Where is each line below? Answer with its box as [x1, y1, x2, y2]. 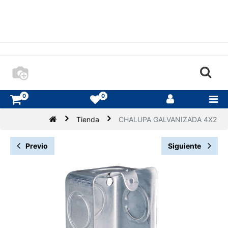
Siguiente [168, 141, 203, 151]
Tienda [76, 115, 99, 124]
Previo [25, 141, 48, 151]
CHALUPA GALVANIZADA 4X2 [118, 115, 217, 124]
